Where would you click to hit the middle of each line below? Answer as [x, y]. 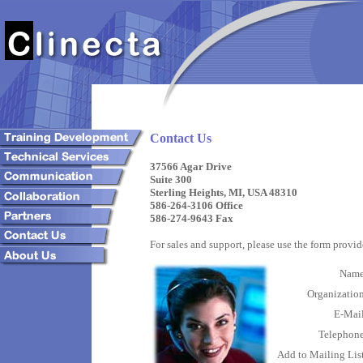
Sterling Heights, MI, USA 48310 [224, 192]
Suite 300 [171, 179]
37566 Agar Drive [191, 167]
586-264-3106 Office [196, 205]
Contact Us [181, 138]
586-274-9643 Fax [192, 218]
